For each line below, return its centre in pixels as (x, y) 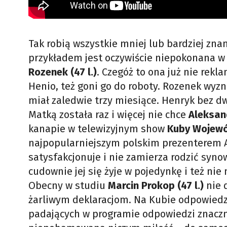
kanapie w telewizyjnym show (98, 129)
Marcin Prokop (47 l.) (157, 185)
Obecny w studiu (68, 185)
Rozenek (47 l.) (63, 72)
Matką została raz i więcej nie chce (108, 115)
